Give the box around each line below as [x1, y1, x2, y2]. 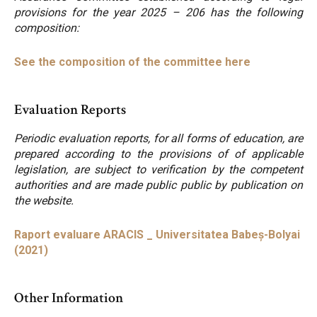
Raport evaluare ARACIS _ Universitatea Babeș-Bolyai [14, 228, 300, 242]
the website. [14, 194, 74, 208]
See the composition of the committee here [14, 55, 250, 69]
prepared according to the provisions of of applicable [14, 147, 303, 161]
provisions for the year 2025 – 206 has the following [14, 6, 303, 20]
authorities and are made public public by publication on [14, 178, 303, 192]
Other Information [14, 289, 123, 308]
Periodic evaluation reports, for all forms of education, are [14, 132, 303, 146]
